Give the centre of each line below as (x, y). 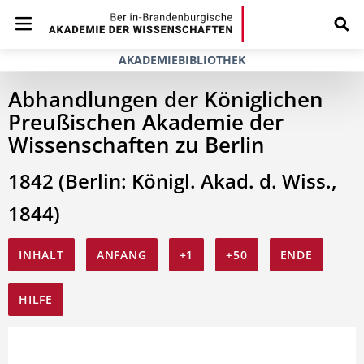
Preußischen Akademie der (146, 122)
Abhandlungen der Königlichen (166, 99)
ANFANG (121, 255)
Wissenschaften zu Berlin (136, 145)
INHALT (41, 255)
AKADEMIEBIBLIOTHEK (182, 60)
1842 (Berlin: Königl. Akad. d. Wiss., (173, 181)
